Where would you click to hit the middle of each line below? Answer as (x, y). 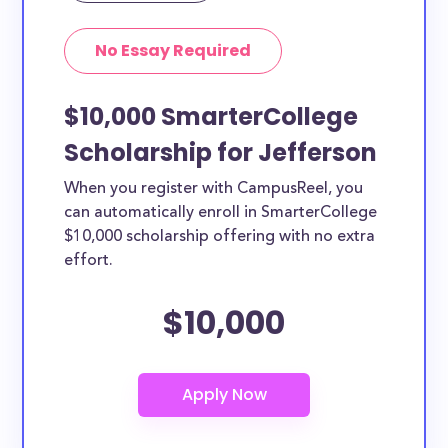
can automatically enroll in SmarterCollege (221, 213)
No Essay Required (173, 50)
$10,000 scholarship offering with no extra (220, 237)
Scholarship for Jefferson (221, 152)
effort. (89, 261)
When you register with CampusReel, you (214, 189)
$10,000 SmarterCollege (211, 116)
